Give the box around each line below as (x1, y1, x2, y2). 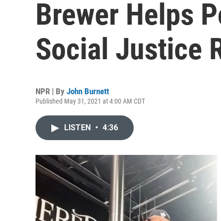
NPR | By (36, 86, 67, 96)
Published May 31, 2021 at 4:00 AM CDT (36, 97, 145, 105)
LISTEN (64, 123, 93, 132)
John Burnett (67, 86, 109, 96)
